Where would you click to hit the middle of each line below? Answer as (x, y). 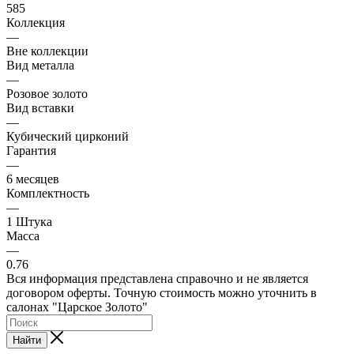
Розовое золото (47, 93)
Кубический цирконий (68, 136)
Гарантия (31, 150)
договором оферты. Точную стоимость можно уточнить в (162, 292)
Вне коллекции (47, 51)
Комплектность (48, 193)
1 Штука (29, 221)
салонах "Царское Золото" (77, 307)
